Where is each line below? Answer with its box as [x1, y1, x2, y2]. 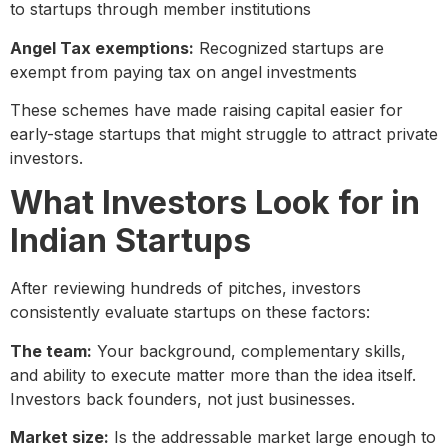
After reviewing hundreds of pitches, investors [10, 278, 361, 299]
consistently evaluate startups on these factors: [10, 302, 370, 323]
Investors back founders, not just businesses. [10, 388, 355, 409]
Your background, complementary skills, [92, 340, 406, 361]
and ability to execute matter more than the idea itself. [10, 364, 416, 385]
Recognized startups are [194, 37, 384, 58]
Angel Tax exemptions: [10, 37, 194, 58]
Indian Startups [10, 221, 251, 261]
